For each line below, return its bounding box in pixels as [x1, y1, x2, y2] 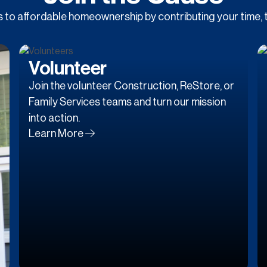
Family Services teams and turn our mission [29, 95, 226, 108]
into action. [29, 111, 80, 124]
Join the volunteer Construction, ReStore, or [29, 79, 234, 92]
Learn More [29, 127, 83, 139]
